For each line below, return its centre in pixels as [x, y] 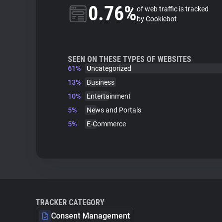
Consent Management [90, 216]
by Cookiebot [157, 19]
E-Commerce [106, 124]
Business [101, 82]
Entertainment [109, 96]
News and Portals [114, 110]
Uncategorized [109, 68]
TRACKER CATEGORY [70, 202]
